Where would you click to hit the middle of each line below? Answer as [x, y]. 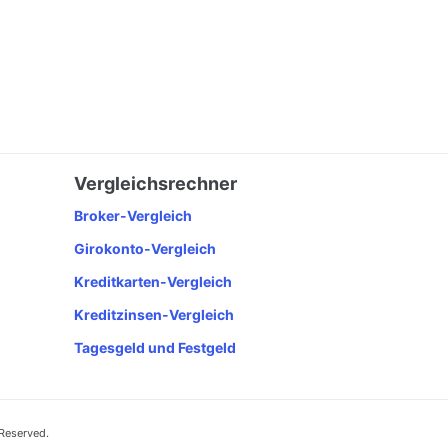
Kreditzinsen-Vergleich [154, 314]
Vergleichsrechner [155, 183]
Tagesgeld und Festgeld [155, 347]
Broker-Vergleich [133, 215]
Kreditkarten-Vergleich [153, 281]
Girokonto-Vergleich [145, 248]
